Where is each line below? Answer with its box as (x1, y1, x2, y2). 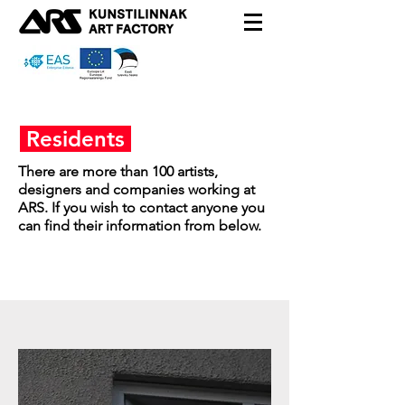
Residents (20, 126, 131, 152)
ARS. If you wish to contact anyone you (18, 199, 265, 216)
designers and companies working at (18, 181, 255, 198)
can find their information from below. (18, 217, 261, 234)
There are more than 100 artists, (18, 163, 218, 180)
